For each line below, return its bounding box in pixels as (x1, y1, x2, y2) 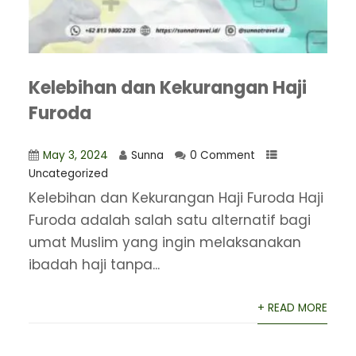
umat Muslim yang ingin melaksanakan (28, 233, 301, 253)
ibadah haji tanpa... (28, 255, 160, 275)
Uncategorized (28, 166, 108, 182)
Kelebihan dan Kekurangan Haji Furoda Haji (28, 188, 323, 208)
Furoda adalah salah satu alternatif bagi (28, 211, 311, 230)
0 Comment (189, 148, 255, 164)
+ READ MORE (257, 300, 328, 316)
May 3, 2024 (42, 148, 108, 164)
